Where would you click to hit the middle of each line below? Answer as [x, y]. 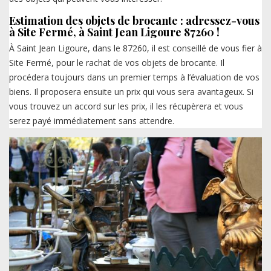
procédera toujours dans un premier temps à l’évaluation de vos [134, 77]
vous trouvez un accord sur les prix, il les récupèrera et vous [126, 106]
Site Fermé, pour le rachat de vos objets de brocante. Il [117, 62]
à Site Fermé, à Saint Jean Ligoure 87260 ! [114, 32]
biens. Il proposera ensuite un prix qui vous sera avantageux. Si [131, 91]
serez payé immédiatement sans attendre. [92, 120]
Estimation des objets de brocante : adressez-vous [134, 20]
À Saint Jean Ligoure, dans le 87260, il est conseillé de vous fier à [135, 48]
